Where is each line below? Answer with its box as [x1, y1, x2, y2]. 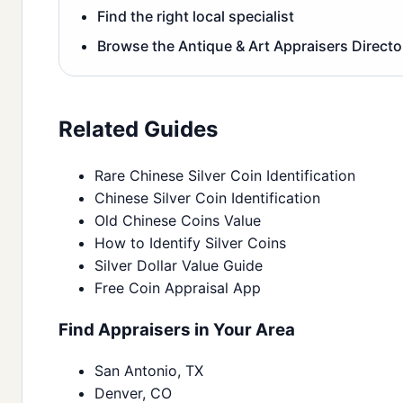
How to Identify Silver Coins [94, 234, 286, 253]
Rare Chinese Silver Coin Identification [94, 166, 355, 185]
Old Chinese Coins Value [94, 211, 261, 230]
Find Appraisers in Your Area [58, 319, 295, 340]
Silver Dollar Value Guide [94, 256, 263, 275]
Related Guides [58, 116, 218, 143]
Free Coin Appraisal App [94, 279, 261, 298]
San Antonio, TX [94, 361, 203, 380]
